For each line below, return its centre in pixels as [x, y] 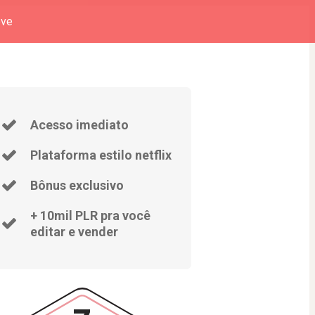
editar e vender [74, 232]
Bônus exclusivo [77, 185]
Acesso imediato [79, 125]
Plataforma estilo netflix [101, 155]
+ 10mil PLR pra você [90, 216]
